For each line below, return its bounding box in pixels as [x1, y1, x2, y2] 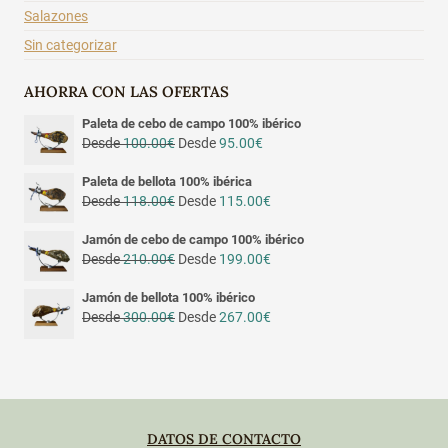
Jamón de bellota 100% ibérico [82, 289, 255, 305]
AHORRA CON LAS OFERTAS [24, 82, 229, 102]
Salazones [24, 8, 88, 25]
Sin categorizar [24, 37, 117, 54]
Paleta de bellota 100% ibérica [82, 173, 252, 189]
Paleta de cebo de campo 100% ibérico [82, 115, 301, 131]
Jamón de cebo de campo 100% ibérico [82, 231, 304, 247]
